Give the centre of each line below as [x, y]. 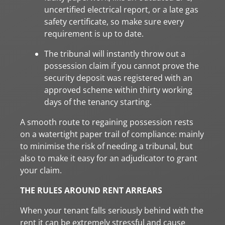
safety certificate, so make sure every [114, 21]
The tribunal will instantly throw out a [115, 53]
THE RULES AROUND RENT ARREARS [91, 190]
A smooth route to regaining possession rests [107, 122]
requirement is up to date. [94, 33]
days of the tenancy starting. [98, 102]
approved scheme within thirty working [118, 90]
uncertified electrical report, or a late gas [121, 9]
